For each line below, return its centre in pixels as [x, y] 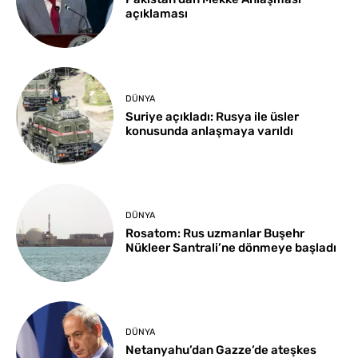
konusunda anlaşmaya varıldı [210, 131]
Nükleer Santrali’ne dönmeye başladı [231, 247]
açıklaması [157, 14]
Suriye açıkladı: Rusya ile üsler [213, 116]
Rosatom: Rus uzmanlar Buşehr [215, 233]
